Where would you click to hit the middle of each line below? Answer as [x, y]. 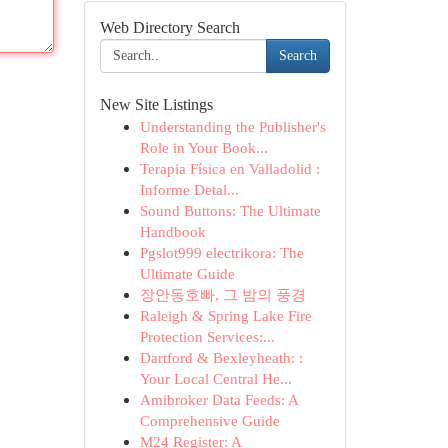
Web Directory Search [169, 27]
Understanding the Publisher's [232, 126]
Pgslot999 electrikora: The [221, 252]
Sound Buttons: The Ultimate [230, 210]
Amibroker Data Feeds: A [218, 399]
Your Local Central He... [215, 378]
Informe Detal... [189, 189]
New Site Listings [156, 104]
